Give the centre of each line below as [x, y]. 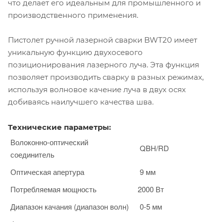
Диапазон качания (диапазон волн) [70, 206]
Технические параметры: [59, 127]
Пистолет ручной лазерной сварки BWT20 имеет [103, 40]
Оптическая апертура [47, 171]
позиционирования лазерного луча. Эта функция [104, 64]
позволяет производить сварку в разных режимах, [106, 77]
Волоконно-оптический [49, 142]
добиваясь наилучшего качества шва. [82, 102]
